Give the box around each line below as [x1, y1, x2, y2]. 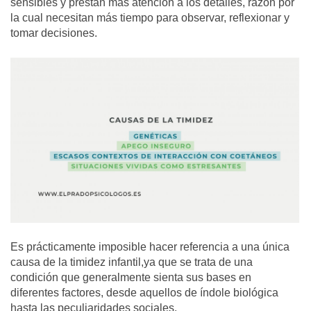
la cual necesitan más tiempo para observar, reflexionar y [10, 10, 289, 24]
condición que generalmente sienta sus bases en [10, 270, 251, 284]
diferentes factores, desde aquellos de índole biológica [10, 285, 278, 299]
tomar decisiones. [10, 26, 97, 40]
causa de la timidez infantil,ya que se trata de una [10, 255, 253, 269]
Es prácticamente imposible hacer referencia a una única [10, 239, 289, 253]
